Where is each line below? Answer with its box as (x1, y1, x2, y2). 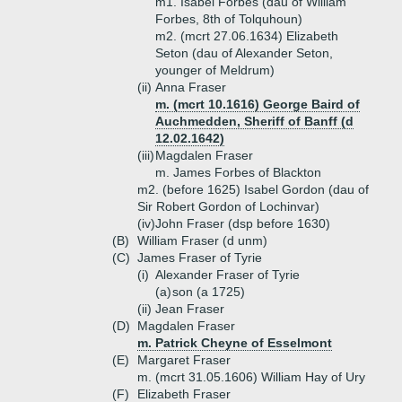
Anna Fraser (155, 80, 226, 94)
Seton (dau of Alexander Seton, (155, 46, 333, 60)
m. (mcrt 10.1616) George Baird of (155, 97, 360, 111)
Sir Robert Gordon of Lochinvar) (137, 199, 319, 214)
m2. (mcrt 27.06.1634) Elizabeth (155, 29, 338, 43)
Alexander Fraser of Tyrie (155, 267, 300, 282)
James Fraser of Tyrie (137, 250, 262, 265)
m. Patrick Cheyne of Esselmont (137, 336, 332, 350)
